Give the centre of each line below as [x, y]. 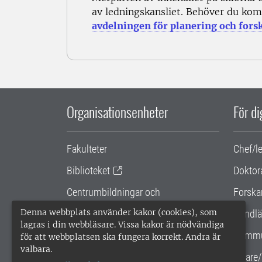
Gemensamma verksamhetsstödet [137, 230]
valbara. [36, 249]
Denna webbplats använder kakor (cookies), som [119, 212]
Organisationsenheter [117, 112]
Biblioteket [88, 171]
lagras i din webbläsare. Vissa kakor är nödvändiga [122, 225]
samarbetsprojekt [102, 208]
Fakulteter [87, 149]
